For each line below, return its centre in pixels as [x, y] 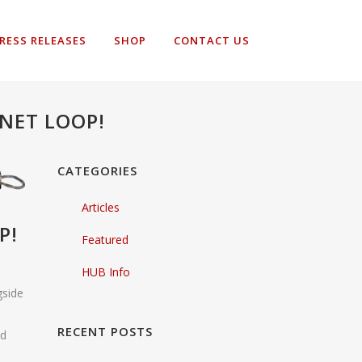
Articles [101, 207]
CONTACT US [212, 40]
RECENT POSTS [105, 331]
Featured [105, 240]
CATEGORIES [97, 170]
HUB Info [106, 272]
